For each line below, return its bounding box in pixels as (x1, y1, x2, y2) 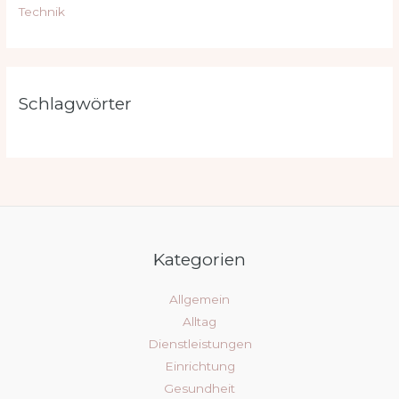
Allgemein (169, 292, 230, 307)
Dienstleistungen (147, 337, 252, 352)
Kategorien (153, 248, 246, 271)
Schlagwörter (19, 93, 133, 115)
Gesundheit (164, 381, 235, 396)
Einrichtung (164, 359, 235, 374)
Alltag (183, 314, 216, 330)
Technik (19, 4, 66, 19)
